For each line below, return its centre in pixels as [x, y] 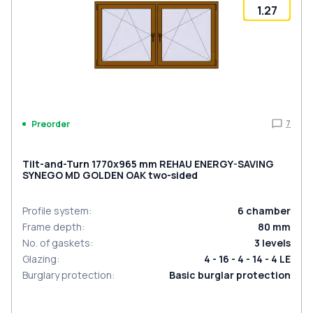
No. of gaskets [56, 243]
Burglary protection [67, 275]
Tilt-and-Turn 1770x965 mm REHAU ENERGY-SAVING [148, 164]
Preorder [51, 124]
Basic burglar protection [230, 275]
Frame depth [52, 227]
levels [276, 243]
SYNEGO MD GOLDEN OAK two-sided [110, 175]
